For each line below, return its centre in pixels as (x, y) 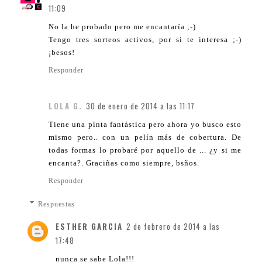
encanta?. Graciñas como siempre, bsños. (124, 163)
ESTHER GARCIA (89, 226)
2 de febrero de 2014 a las (173, 226)
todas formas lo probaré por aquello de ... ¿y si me (145, 150)
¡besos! (62, 52)
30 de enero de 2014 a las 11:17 (140, 106)
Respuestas (57, 204)
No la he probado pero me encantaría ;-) (122, 26)
